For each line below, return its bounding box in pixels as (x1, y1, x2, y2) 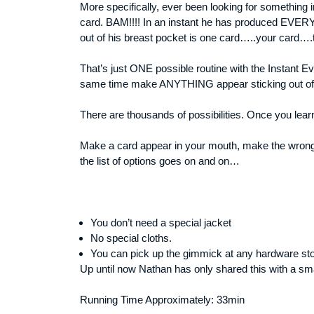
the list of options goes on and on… (80, 155, 240, 168)
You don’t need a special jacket (90, 217, 231, 229)
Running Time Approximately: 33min (80, 294, 245, 306)
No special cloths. (90, 232, 172, 245)
